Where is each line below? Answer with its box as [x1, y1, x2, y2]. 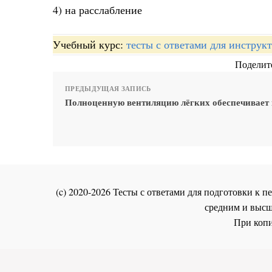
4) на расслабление [53, 2, 142, 17]
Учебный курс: [53, 37, 126, 52]
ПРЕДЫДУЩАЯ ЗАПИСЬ [65, 84, 151, 94]
